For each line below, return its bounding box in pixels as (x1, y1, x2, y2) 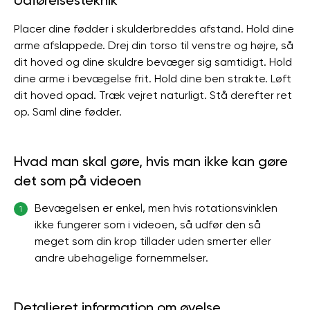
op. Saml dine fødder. (14, 105, 122, 118)
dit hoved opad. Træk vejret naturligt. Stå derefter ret (14, 89, 292, 102)
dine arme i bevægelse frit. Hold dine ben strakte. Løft (14, 72, 291, 85)
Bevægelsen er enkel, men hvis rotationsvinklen (35, 201, 277, 215)
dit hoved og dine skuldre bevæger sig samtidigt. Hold (14, 55, 292, 69)
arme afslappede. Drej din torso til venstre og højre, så (14, 39, 293, 52)
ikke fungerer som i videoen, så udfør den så (35, 218, 261, 231)
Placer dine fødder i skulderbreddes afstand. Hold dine (14, 22, 294, 35)
